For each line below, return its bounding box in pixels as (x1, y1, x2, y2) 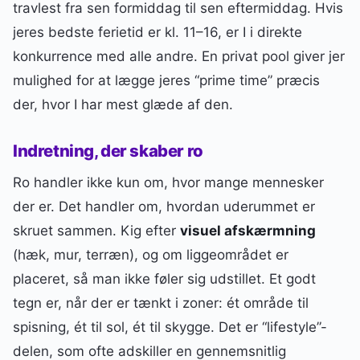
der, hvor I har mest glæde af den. (13, 96, 233, 112)
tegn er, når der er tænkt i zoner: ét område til (13, 295, 309, 312)
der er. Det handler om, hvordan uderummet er (13, 198, 315, 215)
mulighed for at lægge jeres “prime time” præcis (13, 72, 320, 88)
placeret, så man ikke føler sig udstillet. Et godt (13, 271, 316, 288)
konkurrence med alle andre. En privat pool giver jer (13, 47, 345, 64)
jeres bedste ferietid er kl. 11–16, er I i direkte (13, 23, 302, 40)
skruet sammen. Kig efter (13, 223, 180, 239)
